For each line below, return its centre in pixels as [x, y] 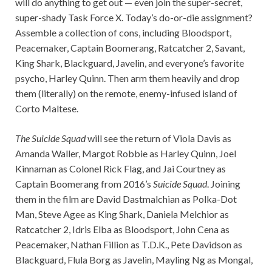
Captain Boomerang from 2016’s [84, 183]
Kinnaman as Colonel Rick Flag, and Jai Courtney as [121, 168]
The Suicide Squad [50, 138]
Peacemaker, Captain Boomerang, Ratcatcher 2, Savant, [130, 47]
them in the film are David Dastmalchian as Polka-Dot [126, 199]
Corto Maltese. [47, 108]
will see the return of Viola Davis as [158, 138]
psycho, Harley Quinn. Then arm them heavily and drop [127, 78]
